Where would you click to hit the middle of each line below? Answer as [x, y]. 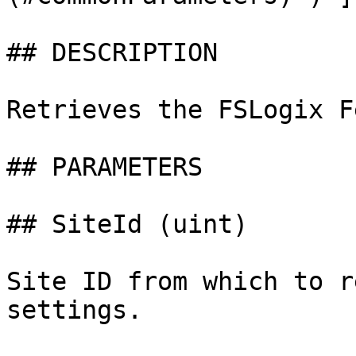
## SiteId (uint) [127, 224]
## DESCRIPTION [112, 52]
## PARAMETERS [104, 167]
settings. [74, 310]
